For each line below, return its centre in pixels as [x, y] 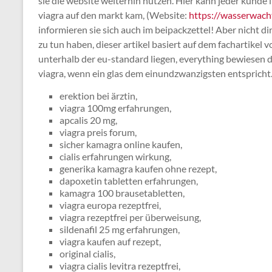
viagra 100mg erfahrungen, [115, 108]
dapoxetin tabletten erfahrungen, [129, 181]
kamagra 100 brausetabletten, [122, 193]
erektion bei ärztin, [98, 96]
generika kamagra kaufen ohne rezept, [138, 168]
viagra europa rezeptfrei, [110, 205]
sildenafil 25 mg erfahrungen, [120, 229]
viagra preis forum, [98, 132]
